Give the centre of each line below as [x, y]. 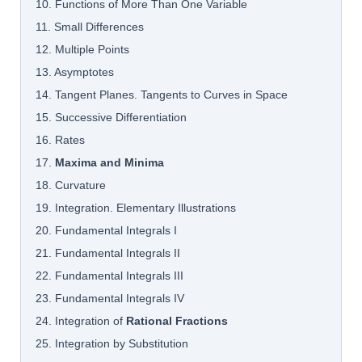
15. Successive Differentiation [112, 117]
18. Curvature [71, 185]
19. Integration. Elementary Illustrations [136, 207]
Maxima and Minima [110, 162]
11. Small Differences [90, 26]
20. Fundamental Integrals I [107, 230]
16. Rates [61, 139]
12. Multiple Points [83, 49]
